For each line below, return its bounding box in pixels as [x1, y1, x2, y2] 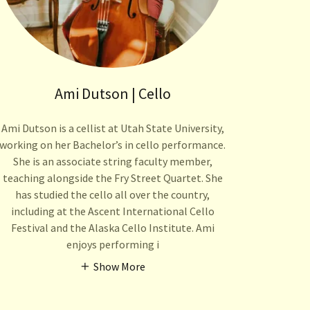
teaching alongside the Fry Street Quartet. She [2, 170, 223, 185]
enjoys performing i [66, 237, 159, 251]
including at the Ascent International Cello [10, 203, 215, 218]
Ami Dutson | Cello [54, 83, 171, 103]
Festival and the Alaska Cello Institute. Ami [10, 220, 215, 235]
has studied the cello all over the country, [15, 187, 210, 201]
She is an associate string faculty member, [12, 154, 212, 168]
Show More [93, 259, 146, 273]
